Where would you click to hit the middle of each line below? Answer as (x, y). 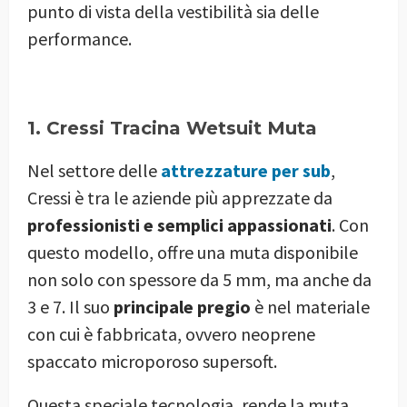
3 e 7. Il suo (70, 306)
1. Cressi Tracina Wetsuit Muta (172, 128)
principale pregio (182, 306)
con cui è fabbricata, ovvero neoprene (171, 333)
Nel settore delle (94, 170)
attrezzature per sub (246, 170)
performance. (79, 38)
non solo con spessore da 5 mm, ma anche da (199, 279)
